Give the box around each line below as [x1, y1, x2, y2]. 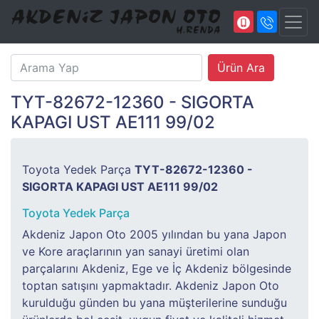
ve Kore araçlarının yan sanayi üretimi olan [22, 244, 249, 258]
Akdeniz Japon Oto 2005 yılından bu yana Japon [22, 227, 286, 241]
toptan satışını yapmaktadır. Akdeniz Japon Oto [22, 278, 279, 293]
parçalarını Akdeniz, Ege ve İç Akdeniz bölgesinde [22, 261, 291, 276]
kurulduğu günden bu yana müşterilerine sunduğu [22, 296, 287, 310]
